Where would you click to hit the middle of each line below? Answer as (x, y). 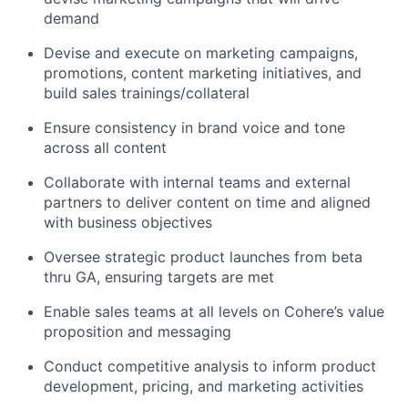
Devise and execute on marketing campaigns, (201, 53)
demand (71, 19)
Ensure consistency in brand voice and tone (194, 128)
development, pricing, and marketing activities (204, 387)
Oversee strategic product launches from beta (203, 257)
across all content (105, 148)
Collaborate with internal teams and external (197, 183)
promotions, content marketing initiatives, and (203, 73)
